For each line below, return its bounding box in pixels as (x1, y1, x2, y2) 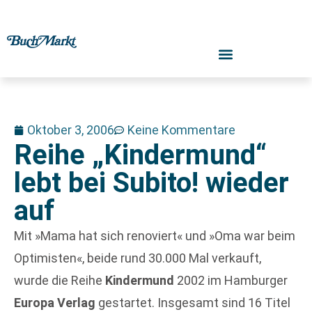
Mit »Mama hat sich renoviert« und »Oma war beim (14, 228, 295, 243)
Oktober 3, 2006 (27, 123, 114, 137)
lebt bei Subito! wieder (14, 166, 289, 199)
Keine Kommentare (127, 123, 235, 137)
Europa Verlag (14, 295, 95, 310)
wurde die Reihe (14, 273, 105, 288)
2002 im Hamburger (174, 273, 288, 288)
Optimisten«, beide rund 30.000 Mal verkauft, (14, 251, 261, 265)
